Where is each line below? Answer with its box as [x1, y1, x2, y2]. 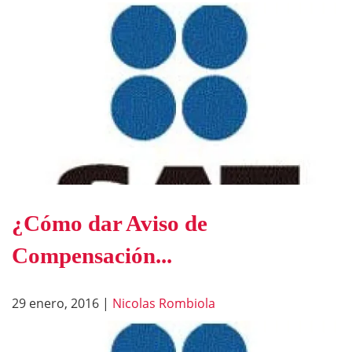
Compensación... [12, 243, 172, 269]
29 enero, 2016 [12, 295, 99, 313]
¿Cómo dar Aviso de [12, 211, 207, 236]
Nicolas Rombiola [112, 295, 215, 313]
